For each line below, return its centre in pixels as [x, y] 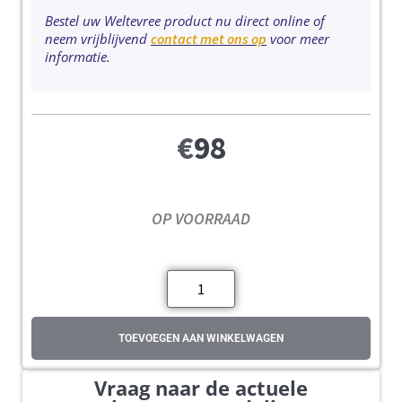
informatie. [78, 56]
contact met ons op [209, 38]
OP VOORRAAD [201, 219]
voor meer [298, 38]
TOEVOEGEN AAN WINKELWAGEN [201, 338]
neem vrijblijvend [98, 38]
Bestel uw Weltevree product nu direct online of [185, 20]
